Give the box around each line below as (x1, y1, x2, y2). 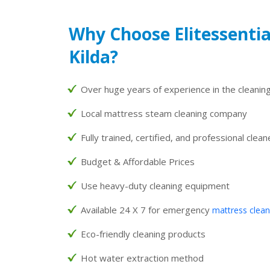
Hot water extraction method (81, 251, 204, 264)
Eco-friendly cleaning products (81, 227, 206, 240)
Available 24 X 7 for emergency (81, 203, 212, 216)
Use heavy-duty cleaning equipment (81, 179, 230, 192)
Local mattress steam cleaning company (81, 107, 247, 119)
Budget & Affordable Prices (81, 155, 195, 168)
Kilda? (69, 45, 118, 68)
